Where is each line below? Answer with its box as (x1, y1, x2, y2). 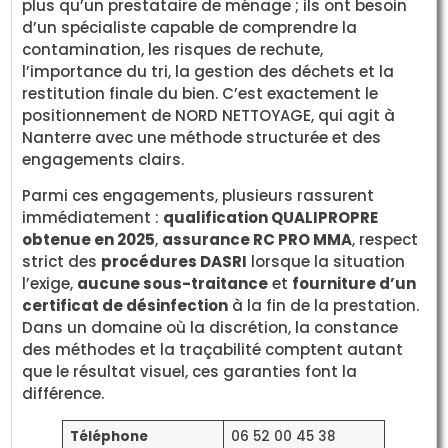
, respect (352, 229, 419, 250)
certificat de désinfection (22, 295, 229, 316)
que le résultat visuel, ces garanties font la (22, 361, 358, 382)
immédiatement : (22, 207, 164, 228)
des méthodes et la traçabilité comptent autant (22, 339, 404, 360)
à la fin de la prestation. (228, 295, 420, 316)
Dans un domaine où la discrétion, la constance (22, 317, 399, 338)
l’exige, (22, 273, 78, 294)
